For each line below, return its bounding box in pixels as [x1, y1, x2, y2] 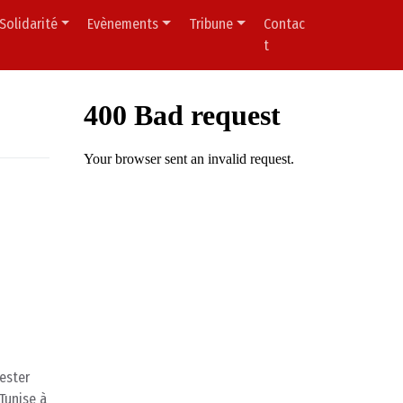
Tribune [189, 15, 234, 33]
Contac [263, 15, 305, 33]
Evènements [87, 15, 159, 33]
